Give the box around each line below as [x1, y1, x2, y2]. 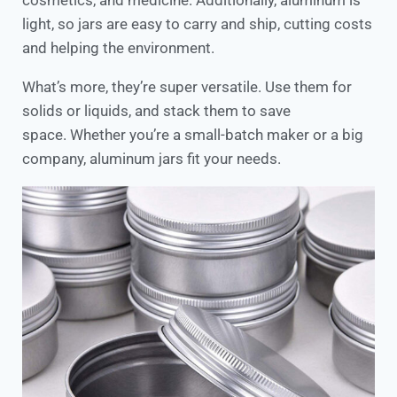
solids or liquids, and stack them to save [22, 102, 291, 121]
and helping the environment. [22, 39, 214, 58]
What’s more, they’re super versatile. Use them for [22, 78, 352, 97]
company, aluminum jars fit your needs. [22, 150, 281, 168]
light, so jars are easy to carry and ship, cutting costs [22, 15, 372, 34]
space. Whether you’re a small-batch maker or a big [22, 126, 363, 144]
